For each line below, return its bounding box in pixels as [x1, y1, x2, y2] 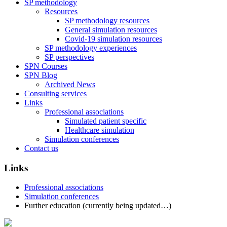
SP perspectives [45, 53, 94, 61]
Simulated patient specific [65, 117, 146, 125]
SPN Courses [24, 62, 67, 70]
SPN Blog [24, 71, 57, 80]
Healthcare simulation [65, 126, 134, 134]
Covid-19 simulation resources [65, 34, 162, 43]
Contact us [24, 144, 58, 153]
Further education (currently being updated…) [24, 201, 171, 210]
